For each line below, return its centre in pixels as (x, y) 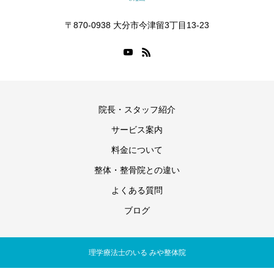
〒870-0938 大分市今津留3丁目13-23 (137, 25)
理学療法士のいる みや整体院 (137, 253)
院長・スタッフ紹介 (137, 109)
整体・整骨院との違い (137, 170)
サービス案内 (137, 130)
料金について (137, 150)
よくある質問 (137, 190)
